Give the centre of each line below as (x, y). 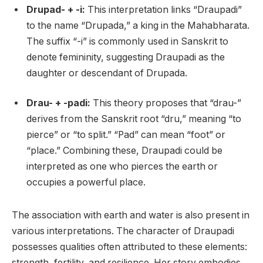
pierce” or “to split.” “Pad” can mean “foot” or (126, 135)
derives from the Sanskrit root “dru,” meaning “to (134, 119)
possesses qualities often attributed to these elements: (129, 247)
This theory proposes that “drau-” (166, 103)
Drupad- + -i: (56, 9)
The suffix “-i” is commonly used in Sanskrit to (127, 41)
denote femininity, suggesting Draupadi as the (126, 57)
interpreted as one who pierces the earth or (122, 167)
